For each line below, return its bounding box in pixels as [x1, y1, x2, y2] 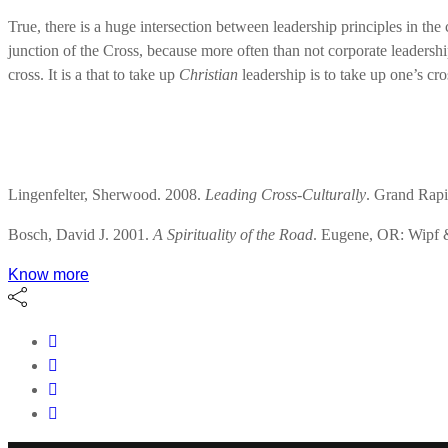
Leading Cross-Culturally [205, 185, 366, 203]
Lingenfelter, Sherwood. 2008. [8, 185, 205, 203]
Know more [8, 265, 89, 283]
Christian [179, 65, 238, 83]
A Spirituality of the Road [153, 225, 313, 243]
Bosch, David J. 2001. [8, 225, 153, 243]
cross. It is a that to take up [8, 65, 179, 83]
